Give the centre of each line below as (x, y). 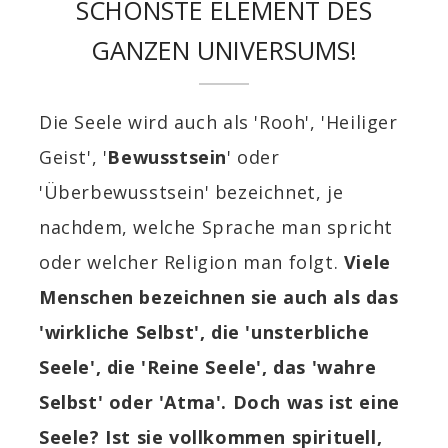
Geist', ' (73, 156)
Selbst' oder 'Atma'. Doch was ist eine (219, 401)
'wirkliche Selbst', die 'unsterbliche (204, 331)
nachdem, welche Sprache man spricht (216, 226)
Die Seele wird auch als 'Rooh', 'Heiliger (218, 121)
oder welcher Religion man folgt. (191, 261)
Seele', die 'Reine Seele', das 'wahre (208, 366)
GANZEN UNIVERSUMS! (224, 49)
